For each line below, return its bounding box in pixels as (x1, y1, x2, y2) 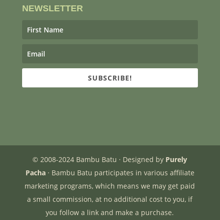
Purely (165, 155, 188, 165)
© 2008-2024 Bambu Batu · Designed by (32, 155, 166, 165)
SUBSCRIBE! (87, 73, 132, 83)
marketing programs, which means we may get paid (25, 181, 195, 191)
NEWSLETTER (22, 3, 83, 14)
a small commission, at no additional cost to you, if (27, 194, 193, 204)
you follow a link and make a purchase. (46, 208, 174, 218)
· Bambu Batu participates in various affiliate (45, 168, 194, 178)
